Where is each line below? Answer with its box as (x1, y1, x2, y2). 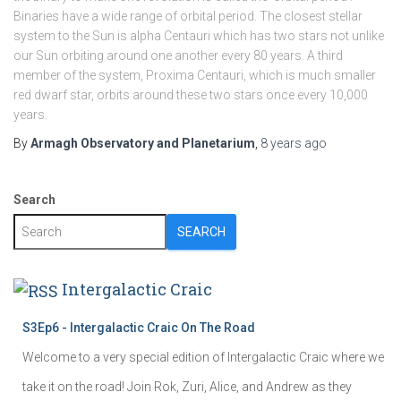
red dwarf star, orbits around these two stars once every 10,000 (13, 88, 368, 102)
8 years (260, 136, 302, 150)
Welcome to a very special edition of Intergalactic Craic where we (22, 349, 384, 364)
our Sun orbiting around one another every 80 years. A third (13, 48, 343, 63)
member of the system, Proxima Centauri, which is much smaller (13, 68, 376, 82)
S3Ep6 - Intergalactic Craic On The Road (22, 320, 255, 335)
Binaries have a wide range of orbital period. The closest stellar (13, 9, 363, 23)
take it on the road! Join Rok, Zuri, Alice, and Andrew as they (22, 379, 352, 394)
